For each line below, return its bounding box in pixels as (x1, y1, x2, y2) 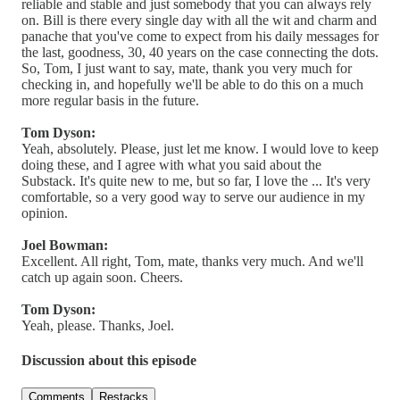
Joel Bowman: (21, 237, 108, 253)
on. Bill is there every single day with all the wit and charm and (21, 12, 377, 28)
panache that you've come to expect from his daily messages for (21, 28, 379, 44)
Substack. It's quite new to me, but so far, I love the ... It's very (21, 172, 371, 188)
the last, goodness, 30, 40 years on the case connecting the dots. (21, 44, 379, 60)
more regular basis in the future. (21, 92, 199, 108)
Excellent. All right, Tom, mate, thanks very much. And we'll (21, 253, 363, 269)
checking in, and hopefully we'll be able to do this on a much (21, 76, 363, 92)
